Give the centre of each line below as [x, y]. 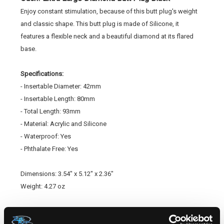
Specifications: [42, 74]
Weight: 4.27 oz [43, 186]
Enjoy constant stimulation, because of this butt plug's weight [109, 11]
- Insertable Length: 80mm [58, 99]
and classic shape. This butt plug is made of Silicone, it [100, 24]
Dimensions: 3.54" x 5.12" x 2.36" [67, 174]
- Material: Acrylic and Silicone [63, 124]
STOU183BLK [55, 209]
